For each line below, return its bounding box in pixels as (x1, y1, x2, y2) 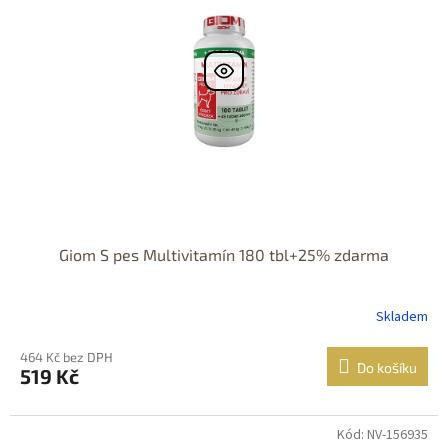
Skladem (376, 307, 429, 328)
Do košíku (357, 358, 417, 376)
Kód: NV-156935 (337, 424, 428, 445)
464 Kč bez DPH (20, 348, 113, 365)
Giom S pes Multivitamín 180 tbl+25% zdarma (59, 244, 389, 264)
